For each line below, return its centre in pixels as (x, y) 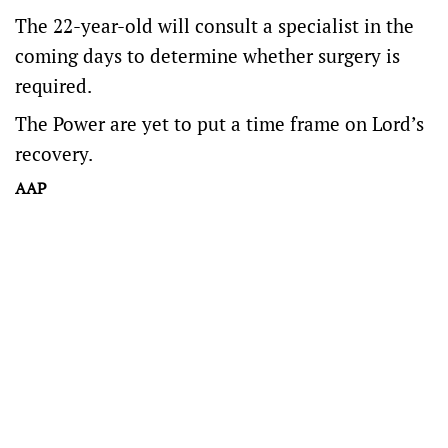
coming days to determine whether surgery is (207, 55)
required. (53, 85)
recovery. (54, 153)
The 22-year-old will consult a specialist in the (214, 25)
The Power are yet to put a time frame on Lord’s (219, 123)
